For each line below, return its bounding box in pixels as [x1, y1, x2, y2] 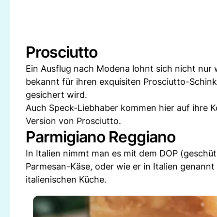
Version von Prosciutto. [26, 116, 121, 126]
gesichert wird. [26, 90, 87, 100]
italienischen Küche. [26, 174, 107, 185]
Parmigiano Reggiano [26, 127, 175, 146]
